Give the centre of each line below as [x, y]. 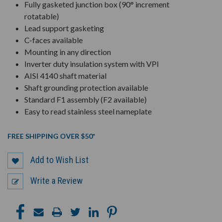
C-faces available [54, 40]
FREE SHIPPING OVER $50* [51, 136]
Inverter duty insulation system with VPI [92, 64]
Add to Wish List [59, 160]
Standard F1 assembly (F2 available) [86, 100]
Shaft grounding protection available [86, 88]
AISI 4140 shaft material [66, 76]
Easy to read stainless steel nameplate [88, 111]
